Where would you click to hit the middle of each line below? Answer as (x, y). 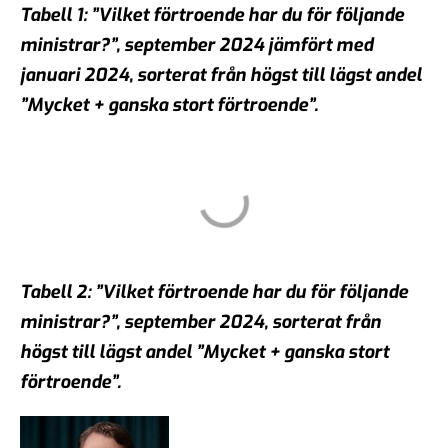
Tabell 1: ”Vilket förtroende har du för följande (212, 14)
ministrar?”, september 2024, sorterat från (200, 321)
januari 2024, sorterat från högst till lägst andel (221, 74)
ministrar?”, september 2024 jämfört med (196, 44)
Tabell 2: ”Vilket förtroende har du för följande (214, 291)
